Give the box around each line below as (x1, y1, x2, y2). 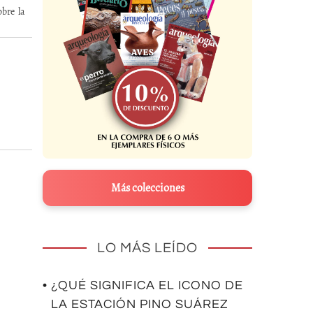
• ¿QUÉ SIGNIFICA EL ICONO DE (43, 279, 243, 293)
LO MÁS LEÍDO (97, 241, 198, 256)
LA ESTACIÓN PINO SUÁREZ (51, 298, 228, 312)
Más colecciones (110, 180, 184, 196)
